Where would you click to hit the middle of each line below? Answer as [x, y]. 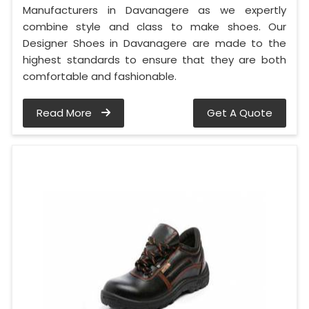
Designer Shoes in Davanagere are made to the [154, 43]
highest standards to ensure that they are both [154, 60]
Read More [66, 113]
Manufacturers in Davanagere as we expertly [154, 10]
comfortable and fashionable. [100, 77]
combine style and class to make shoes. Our [154, 27]
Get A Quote [240, 113]
